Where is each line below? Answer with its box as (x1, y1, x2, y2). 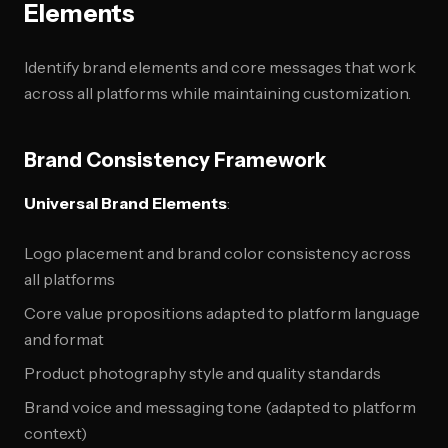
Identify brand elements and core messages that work (24, 57, 416, 77)
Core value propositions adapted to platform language (24, 303, 420, 323)
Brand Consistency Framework (24, 148, 326, 172)
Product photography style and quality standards (24, 363, 381, 383)
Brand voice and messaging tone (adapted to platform (24, 397, 416, 417)
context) (24, 423, 87, 443)
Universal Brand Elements (24, 193, 227, 213)
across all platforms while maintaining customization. (24, 83, 411, 103)
